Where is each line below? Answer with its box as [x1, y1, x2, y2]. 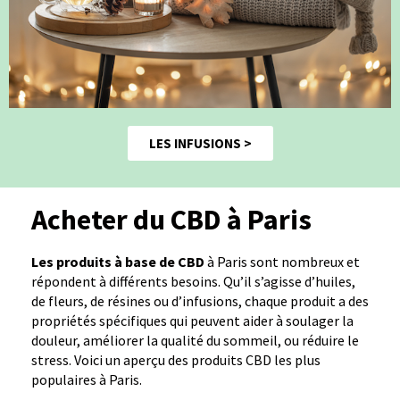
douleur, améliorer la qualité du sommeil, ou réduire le [31, 330, 359, 349]
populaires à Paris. [31, 370, 142, 388]
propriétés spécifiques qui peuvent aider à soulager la [31, 311, 354, 329]
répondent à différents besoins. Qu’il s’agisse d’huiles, [31, 271, 355, 290]
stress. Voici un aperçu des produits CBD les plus [31, 350, 321, 369]
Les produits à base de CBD [31, 252, 204, 271]
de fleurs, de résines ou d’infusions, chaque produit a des [31, 291, 369, 310]
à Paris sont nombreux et [204, 252, 360, 271]
